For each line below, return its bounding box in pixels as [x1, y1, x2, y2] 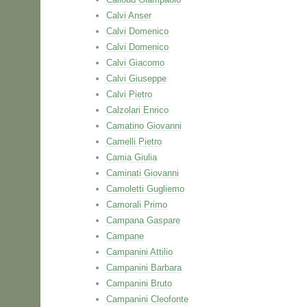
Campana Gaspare [106, 215, 180, 225]
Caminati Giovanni [106, 168, 179, 178]
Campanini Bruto [106, 278, 172, 288]
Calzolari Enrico [106, 105, 169, 115]
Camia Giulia [106, 152, 157, 162]
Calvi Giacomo [106, 58, 164, 68]
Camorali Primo [106, 199, 167, 210]
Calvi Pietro [106, 89, 152, 99]
